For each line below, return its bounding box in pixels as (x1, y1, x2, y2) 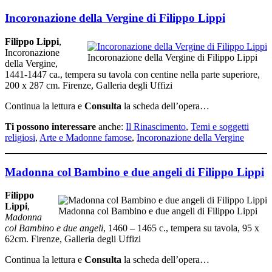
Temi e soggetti (191, 121, 249, 132)
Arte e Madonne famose (39, 132, 132, 143)
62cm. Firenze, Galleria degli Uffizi (5, 234, 141, 245)
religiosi (5, 132, 35, 143)
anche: (96, 121, 126, 132)
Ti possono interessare (5, 121, 96, 132)
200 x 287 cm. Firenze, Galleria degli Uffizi (5, 80, 172, 90)
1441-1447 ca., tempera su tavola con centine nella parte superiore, (5, 69, 260, 80)
